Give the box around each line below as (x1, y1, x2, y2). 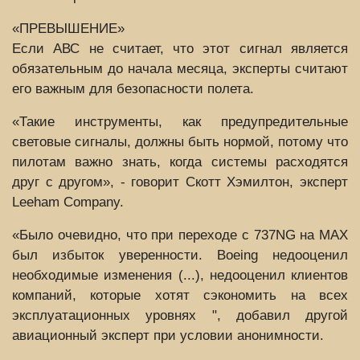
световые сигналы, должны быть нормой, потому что (12, 133, 348, 149)
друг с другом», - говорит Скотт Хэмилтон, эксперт (12, 174, 348, 190)
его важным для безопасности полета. (12, 80, 254, 96)
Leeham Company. (12, 194, 124, 210)
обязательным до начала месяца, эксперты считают (12, 60, 348, 76)
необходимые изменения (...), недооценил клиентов (12, 267, 348, 283)
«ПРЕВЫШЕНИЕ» (12, 20, 125, 36)
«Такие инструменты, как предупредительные (12, 113, 348, 129)
